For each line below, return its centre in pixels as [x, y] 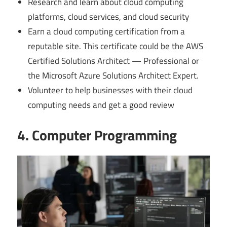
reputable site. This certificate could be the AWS [116, 46]
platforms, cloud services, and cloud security [109, 16]
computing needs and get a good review [101, 105]
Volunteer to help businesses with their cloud [110, 90]
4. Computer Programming [97, 135]
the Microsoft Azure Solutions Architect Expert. [113, 75]
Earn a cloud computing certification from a [107, 31]
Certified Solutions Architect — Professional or [114, 61]
